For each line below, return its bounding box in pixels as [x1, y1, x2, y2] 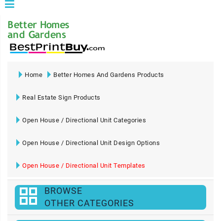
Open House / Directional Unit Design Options [22, 139, 160, 147]
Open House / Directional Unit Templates [22, 162, 146, 169]
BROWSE [44, 185, 82, 196]
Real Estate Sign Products [22, 94, 101, 101]
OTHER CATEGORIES [44, 198, 134, 208]
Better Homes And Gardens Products [53, 71, 164, 78]
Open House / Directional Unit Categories [22, 116, 146, 124]
